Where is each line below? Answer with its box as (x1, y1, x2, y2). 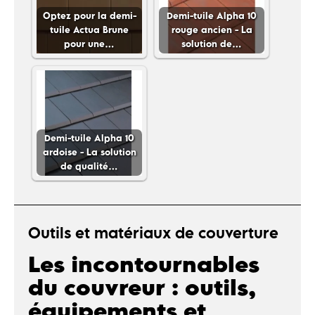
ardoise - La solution (42, 146, 136, 157)
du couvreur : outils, (28, 274, 256, 302)
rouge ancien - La (171, 24, 252, 35)
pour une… (64, 38, 115, 49)
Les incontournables (28, 250, 259, 278)
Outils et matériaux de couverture (28, 223, 278, 243)
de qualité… (60, 160, 118, 172)
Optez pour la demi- (42, 10, 136, 21)
